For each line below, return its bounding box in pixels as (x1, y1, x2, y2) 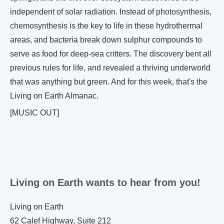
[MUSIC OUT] (10, 108, 59, 117)
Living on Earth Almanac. (10, 91, 98, 100)
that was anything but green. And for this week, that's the (10, 77, 207, 86)
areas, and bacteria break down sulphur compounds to (10, 35, 202, 44)
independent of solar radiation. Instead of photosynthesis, (10, 7, 211, 16)
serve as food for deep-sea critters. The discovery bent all (10, 49, 211, 58)
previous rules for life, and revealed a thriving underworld (10, 63, 210, 72)
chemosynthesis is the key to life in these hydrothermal (10, 21, 202, 30)
